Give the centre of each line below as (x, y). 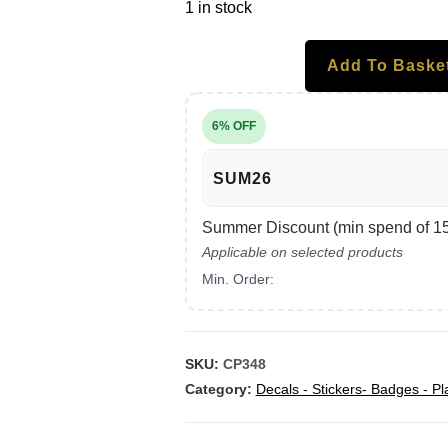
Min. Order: (237, 279)
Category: (220, 389)
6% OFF (233, 126)
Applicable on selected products (302, 252)
